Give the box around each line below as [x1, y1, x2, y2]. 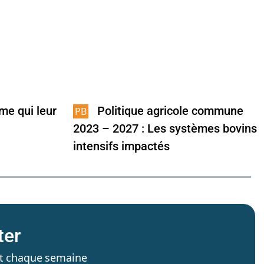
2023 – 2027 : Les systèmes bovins [73, 121, 257, 136]
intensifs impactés [73, 139, 170, 154]
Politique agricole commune [97, 104, 243, 118]
